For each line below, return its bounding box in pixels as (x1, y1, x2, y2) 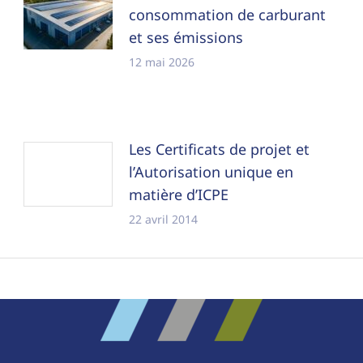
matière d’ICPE (129, 185, 229, 205)
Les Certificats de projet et (129, 139, 310, 160)
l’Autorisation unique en (129, 162, 294, 182)
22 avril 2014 (129, 211, 199, 228)
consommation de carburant (129, 5, 327, 25)
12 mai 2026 (129, 54, 195, 70)
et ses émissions (129, 28, 244, 48)
